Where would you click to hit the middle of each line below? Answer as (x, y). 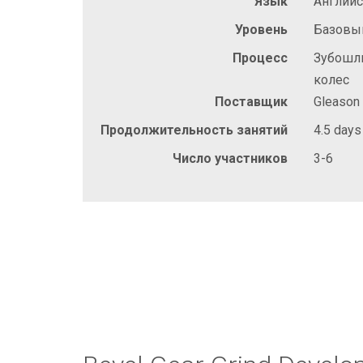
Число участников (230, 158)
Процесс (260, 58)
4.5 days (337, 130)
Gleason (337, 101)
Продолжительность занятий (194, 130)
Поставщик (251, 101)
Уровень (261, 29)
